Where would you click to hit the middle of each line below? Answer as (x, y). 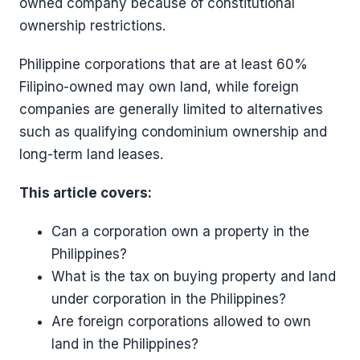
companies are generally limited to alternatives (171, 109)
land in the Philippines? (125, 344)
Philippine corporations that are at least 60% (164, 64)
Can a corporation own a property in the (180, 231)
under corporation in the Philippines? (169, 299)
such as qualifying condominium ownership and (173, 132)
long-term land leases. (91, 154)
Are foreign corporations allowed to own (181, 321)
